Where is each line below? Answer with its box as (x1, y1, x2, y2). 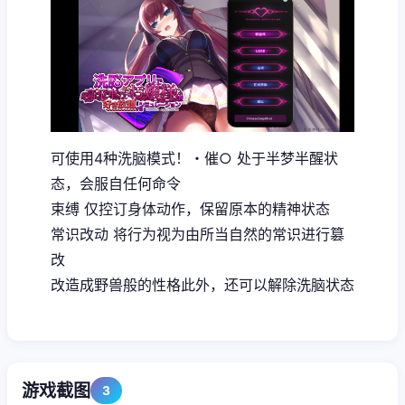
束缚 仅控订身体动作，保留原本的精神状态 (51, 199, 330, 218)
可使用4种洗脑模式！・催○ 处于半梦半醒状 (51, 148, 338, 167)
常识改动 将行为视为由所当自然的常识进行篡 (51, 224, 344, 243)
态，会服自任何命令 (51, 174, 181, 193)
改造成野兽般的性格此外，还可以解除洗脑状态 (51, 275, 354, 294)
